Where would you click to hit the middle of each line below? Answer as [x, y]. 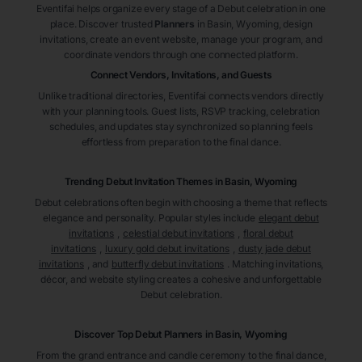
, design [295, 24]
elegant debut [288, 218]
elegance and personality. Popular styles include [149, 218]
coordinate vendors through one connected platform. [181, 55]
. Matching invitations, [276, 264]
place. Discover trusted [102, 24]
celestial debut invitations [179, 234]
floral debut [268, 234]
